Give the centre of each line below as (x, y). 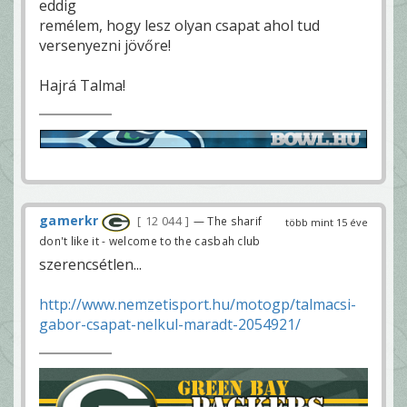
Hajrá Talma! (82, 85)
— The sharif (228, 221)
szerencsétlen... (90, 264)
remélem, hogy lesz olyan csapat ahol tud (179, 25)
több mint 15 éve (327, 223)
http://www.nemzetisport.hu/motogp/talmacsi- (198, 304)
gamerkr (69, 221)
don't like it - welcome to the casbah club (150, 240)
